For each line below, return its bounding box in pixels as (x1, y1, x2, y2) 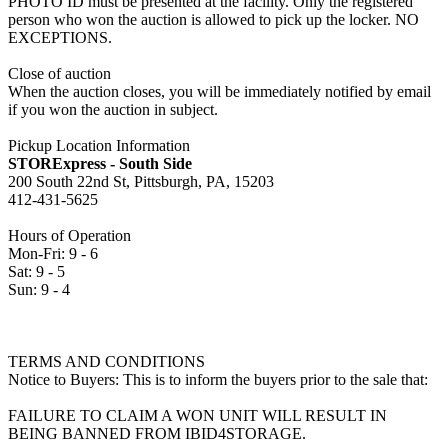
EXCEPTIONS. (8, 28, 112, 46)
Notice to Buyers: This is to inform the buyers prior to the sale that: (8, 370, 428, 388)
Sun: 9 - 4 (8, 280, 70, 298)
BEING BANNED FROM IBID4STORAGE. (8, 424, 306, 442)
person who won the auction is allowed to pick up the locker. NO (8, 10, 419, 28)
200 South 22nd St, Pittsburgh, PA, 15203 (8, 172, 274, 190)
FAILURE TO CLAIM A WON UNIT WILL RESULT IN (8, 406, 387, 424)
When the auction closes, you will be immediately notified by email (8, 82, 431, 100)
